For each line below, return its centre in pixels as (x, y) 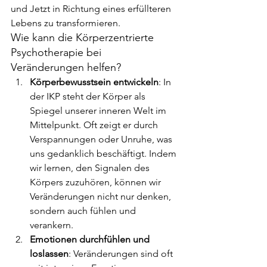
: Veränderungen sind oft (122, 253)
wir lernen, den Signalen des (91, 167)
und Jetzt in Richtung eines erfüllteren (92, 8)
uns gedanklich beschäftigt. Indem (104, 153)
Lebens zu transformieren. (66, 23)
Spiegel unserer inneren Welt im (99, 110)
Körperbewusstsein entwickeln (94, 82)
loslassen (49, 253)
